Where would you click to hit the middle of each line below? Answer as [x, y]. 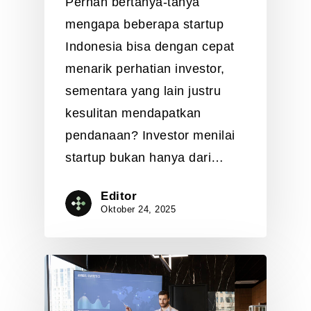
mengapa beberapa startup [144, 25]
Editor [119, 196]
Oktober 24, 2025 [138, 210]
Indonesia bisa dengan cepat [150, 47]
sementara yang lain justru [143, 91]
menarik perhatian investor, [145, 69]
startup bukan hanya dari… [145, 158]
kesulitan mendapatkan [133, 114]
